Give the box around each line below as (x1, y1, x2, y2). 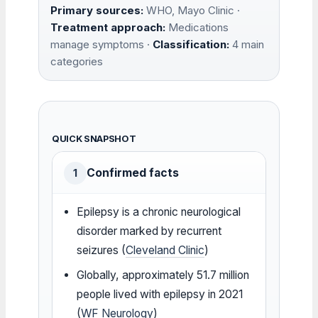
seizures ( (77, 243, 126, 257)
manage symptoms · (50, 37, 153, 51)
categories (50, 54, 103, 68)
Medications (165, 20, 229, 34)
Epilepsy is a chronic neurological (77, 204, 241, 219)
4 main (229, 37, 264, 51)
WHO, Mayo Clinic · (143, 3, 240, 17)
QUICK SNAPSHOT (52, 133, 136, 144)
